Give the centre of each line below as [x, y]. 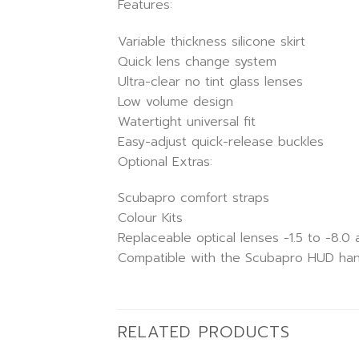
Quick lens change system [197, 61]
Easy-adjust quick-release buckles [221, 141]
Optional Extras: [165, 161]
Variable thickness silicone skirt [212, 41]
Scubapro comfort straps [194, 198]
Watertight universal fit [187, 121]
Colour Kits [150, 218]
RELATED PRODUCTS [204, 332]
